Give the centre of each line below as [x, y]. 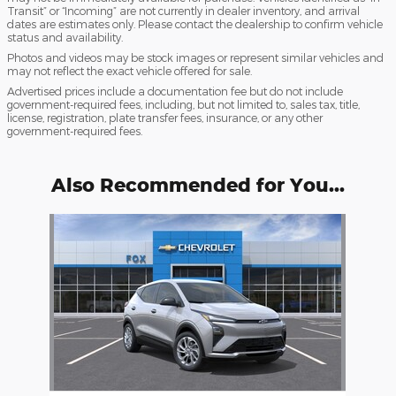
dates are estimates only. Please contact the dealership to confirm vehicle [195, 23]
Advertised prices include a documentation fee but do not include [175, 91]
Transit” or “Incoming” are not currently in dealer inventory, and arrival [183, 10]
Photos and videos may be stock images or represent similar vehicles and [195, 57]
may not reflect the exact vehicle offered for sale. [129, 70]
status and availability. [65, 37]
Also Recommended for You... [198, 184]
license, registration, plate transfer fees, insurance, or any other [165, 117]
